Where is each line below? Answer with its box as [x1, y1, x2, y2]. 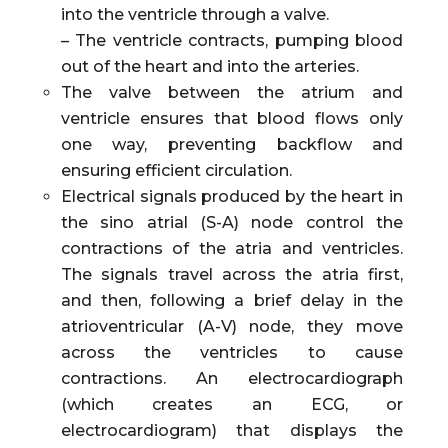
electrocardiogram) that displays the [60, 421, 404, 441]
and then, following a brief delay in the [60, 291, 404, 311]
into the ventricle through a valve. [60, 5, 329, 25]
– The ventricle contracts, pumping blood [60, 31, 404, 51]
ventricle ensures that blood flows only [60, 109, 404, 129]
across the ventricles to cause [60, 343, 404, 363]
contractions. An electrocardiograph [60, 369, 404, 389]
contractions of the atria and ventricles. [60, 239, 404, 259]
